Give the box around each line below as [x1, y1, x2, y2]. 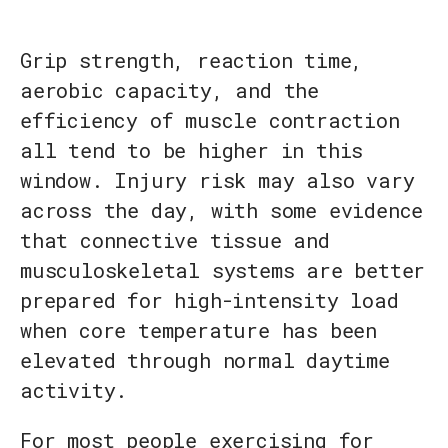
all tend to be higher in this [20, 137, 364, 164]
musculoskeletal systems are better [20, 257, 426, 284]
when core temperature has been [20, 317, 377, 344]
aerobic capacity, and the [20, 77, 319, 104]
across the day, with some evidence [20, 197, 424, 224]
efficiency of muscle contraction [20, 107, 400, 134]
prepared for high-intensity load [20, 287, 399, 314]
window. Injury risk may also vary [20, 167, 415, 194]
